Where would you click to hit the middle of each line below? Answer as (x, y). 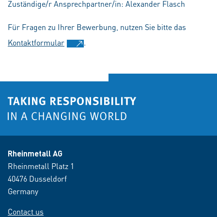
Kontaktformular (36, 42)
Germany (23, 191)
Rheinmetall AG (35, 153)
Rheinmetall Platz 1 (41, 166)
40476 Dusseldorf (37, 178)
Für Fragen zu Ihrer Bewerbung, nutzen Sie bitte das (97, 27)
